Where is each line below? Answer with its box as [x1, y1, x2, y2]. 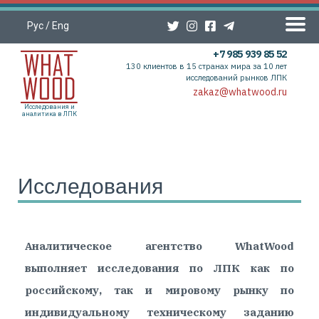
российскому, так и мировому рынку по [25, 283, 294, 298]
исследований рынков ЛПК [186, 73, 288, 83]
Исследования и [23, 103, 75, 110]
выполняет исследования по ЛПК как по [25, 261, 294, 276]
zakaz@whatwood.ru [193, 85, 288, 99]
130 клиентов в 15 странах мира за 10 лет [126, 61, 288, 71]
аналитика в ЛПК [21, 110, 77, 117]
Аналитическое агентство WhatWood [25, 239, 294, 253]
